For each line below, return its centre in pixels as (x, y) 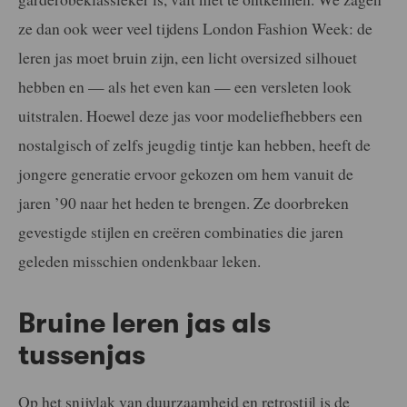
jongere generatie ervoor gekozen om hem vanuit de (186, 173)
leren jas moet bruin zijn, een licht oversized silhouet (188, 57)
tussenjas (82, 355)
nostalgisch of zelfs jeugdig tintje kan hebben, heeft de (194, 144)
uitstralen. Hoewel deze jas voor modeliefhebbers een (190, 115)
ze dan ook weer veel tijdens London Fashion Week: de (195, 28)
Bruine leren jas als (144, 323)
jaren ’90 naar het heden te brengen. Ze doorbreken (184, 202)
